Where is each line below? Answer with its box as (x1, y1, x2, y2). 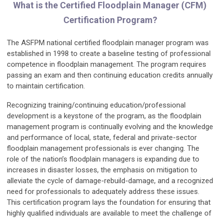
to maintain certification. (7, 82, 85, 91)
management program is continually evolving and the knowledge (7, 122, 213, 132)
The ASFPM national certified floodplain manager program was (7, 38, 209, 48)
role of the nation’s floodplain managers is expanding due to (7, 155, 199, 164)
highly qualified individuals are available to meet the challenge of (7, 209, 212, 218)
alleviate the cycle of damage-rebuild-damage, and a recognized (7, 176, 213, 186)
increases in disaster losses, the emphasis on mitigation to (7, 165, 197, 175)
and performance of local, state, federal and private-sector (7, 133, 197, 142)
